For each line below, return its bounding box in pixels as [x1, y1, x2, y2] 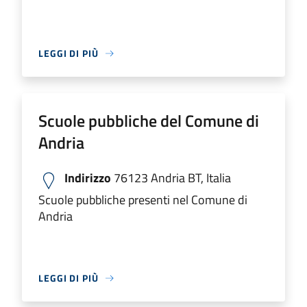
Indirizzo [64, 169, 111, 187]
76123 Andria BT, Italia [111, 169, 231, 187]
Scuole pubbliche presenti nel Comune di [38, 191, 247, 209]
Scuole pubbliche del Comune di [38, 108, 259, 133]
